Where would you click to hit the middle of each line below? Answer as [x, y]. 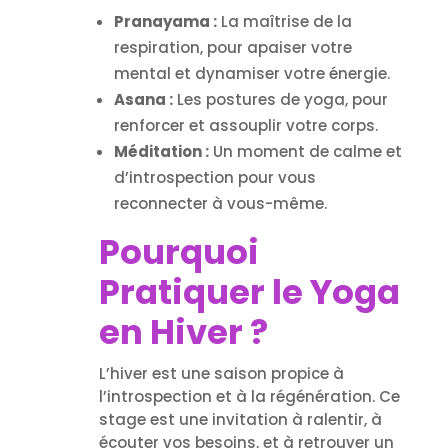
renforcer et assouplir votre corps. [245, 125]
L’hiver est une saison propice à [221, 373]
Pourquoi [178, 251]
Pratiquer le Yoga [249, 291]
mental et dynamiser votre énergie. [251, 73]
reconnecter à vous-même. [220, 203]
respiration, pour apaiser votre [232, 47]
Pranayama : [165, 21]
